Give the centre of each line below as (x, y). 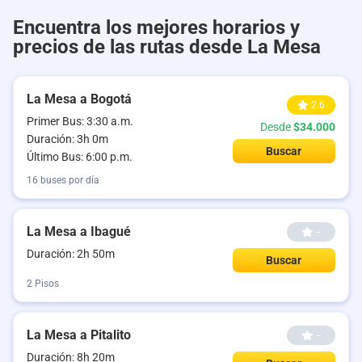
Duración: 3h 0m (67, 139)
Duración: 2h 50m (71, 254)
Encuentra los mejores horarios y (156, 27)
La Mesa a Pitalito (79, 335)
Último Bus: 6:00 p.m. (80, 157)
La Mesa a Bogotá (79, 99)
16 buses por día (63, 180)
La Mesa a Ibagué (79, 232)
